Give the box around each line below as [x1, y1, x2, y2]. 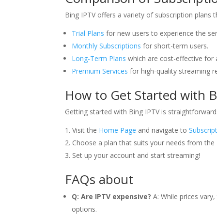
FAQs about [65, 170, 134, 188]
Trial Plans [72, 29, 105, 38]
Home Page [99, 125, 137, 135]
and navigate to [136, 125, 189, 135]
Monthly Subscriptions [72, 41, 141, 50]
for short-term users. [141, 41, 209, 50]
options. [72, 204, 97, 214]
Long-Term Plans [72, 54, 126, 63]
